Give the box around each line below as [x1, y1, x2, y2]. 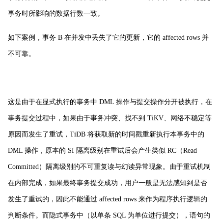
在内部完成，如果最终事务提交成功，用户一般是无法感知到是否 [8, 179, 207, 187]
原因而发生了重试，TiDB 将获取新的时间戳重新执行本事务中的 [8, 130, 204, 138]
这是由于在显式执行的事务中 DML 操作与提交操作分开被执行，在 [8, 98, 212, 106]
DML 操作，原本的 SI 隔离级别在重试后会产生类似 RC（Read [8, 146, 197, 154]
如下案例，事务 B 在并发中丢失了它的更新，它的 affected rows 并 [8, 33, 209, 41]
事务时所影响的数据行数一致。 [8, 9, 104, 17]
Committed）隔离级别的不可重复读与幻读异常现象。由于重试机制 [8, 163, 211, 170]
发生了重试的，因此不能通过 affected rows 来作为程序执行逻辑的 [8, 195, 207, 203]
